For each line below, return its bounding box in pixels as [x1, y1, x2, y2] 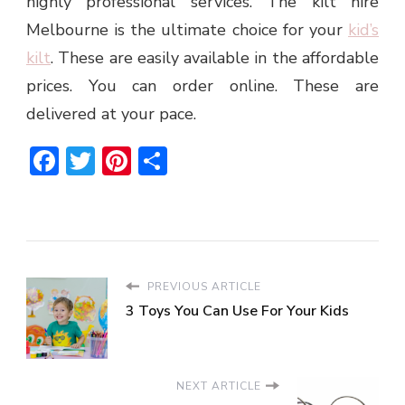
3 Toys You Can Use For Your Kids [126, 300, 349, 321]
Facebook [59, 140, 178, 180]
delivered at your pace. [26, 102, 196, 125]
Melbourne [26, 18, 108, 41]
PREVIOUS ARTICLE [144, 278, 261, 294]
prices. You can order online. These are [26, 74, 379, 97]
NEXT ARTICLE [176, 378, 261, 393]
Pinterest [131, 140, 251, 180]
